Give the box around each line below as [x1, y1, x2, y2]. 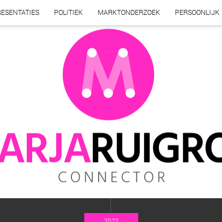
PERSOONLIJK [175, 7, 220, 17]
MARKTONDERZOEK [98, 7, 160, 17]
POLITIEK [54, 7, 83, 17]
